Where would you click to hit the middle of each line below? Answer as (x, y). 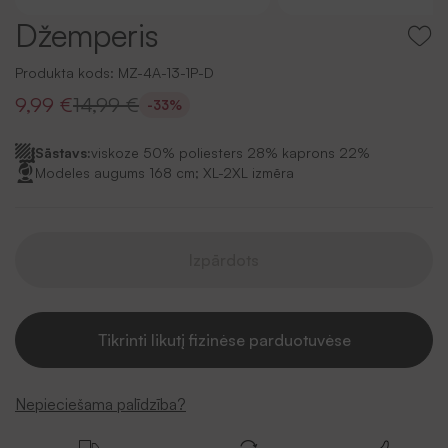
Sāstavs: (63, 152)
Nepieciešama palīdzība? (100, 404)
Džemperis (87, 35)
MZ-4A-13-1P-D (166, 72)
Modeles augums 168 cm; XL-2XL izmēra (164, 172)
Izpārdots (224, 260)
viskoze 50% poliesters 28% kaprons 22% (230, 152)
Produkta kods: (66, 72)
